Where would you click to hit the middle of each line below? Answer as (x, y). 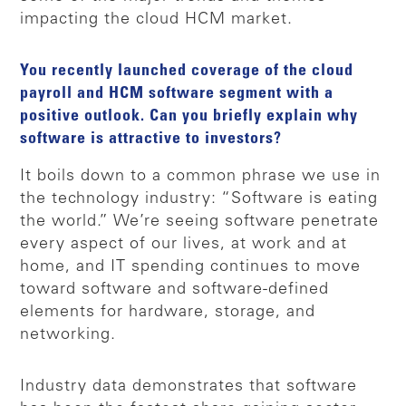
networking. (68, 335)
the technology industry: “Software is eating (199, 199)
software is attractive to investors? (151, 139)
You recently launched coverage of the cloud (187, 71)
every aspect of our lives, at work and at (184, 244)
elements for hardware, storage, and (168, 312)
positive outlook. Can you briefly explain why (189, 116)
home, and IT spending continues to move (191, 267)
